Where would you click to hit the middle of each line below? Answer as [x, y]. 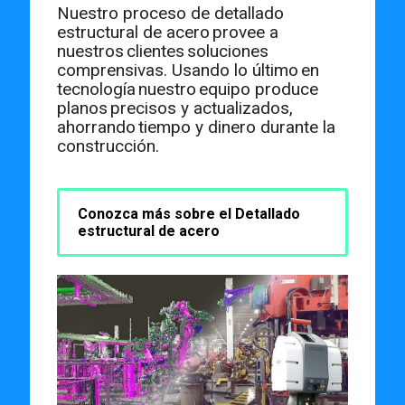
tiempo [165, 127]
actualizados [241, 108]
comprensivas [110, 71]
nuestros [90, 52]
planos [82, 108]
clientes [155, 52]
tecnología [96, 89]
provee [239, 33]
